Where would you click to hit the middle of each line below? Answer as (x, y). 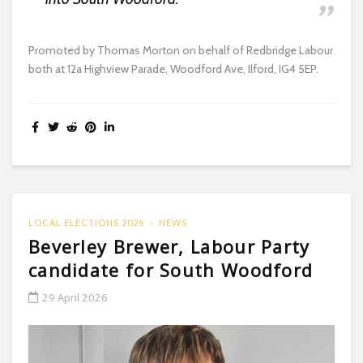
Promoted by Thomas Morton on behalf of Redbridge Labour (181, 51)
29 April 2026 (75, 298)
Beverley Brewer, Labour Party (169, 247)
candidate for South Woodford (171, 271)
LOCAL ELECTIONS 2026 (86, 223)
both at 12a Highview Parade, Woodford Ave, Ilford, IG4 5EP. (173, 69)
